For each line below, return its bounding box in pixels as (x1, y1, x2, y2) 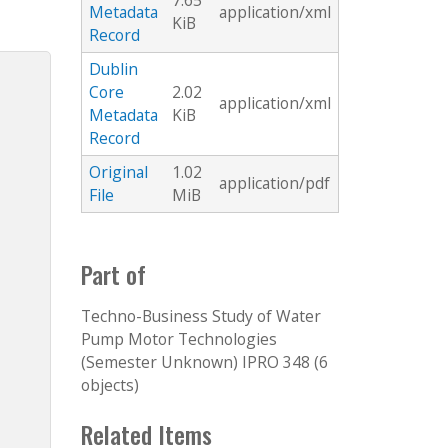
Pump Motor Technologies (81, 328, 277, 351)
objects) (81, 374, 139, 397)
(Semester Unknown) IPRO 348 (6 (81, 351, 328, 374)
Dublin (89, 58, 138, 81)
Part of (81, 256, 146, 292)
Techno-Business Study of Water (81, 305, 321, 328)
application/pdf (219, 172, 330, 195)
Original (89, 161, 148, 184)
